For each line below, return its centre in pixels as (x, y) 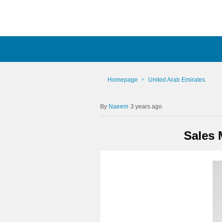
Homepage (122, 80)
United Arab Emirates (176, 80)
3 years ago (146, 107)
